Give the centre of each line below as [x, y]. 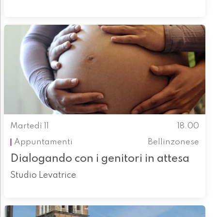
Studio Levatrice [43, 176]
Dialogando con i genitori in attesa [100, 159]
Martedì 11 [29, 126]
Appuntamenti [43, 142]
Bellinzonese [174, 142]
